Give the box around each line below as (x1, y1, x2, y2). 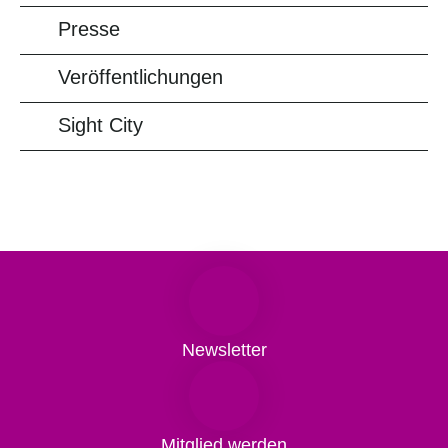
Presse (58, 18, 120, 40)
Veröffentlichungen (58, 66, 223, 88)
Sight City (58, 114, 143, 136)
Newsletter (181, 340, 267, 360)
